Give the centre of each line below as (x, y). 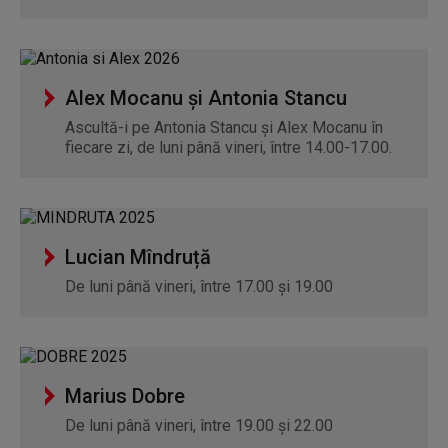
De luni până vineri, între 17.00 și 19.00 (199, 286)
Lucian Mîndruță (138, 257)
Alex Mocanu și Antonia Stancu (206, 98)
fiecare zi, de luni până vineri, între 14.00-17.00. (228, 147)
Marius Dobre (125, 396)
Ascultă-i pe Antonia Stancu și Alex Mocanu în (224, 127)
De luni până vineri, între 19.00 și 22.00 (199, 425)
